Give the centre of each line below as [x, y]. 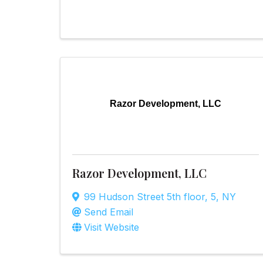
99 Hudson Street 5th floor [144, 196]
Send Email [109, 212]
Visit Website [112, 227]
